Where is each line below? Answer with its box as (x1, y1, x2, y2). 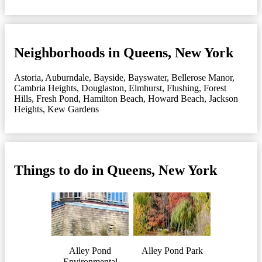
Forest (204, 82, 226, 93)
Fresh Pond (36, 93, 78, 104)
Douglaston (81, 82, 124, 93)
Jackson (209, 93, 238, 104)
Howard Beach (148, 93, 204, 104)
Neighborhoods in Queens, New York (14, 44, 233, 60)
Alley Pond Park (141, 246, 203, 256)
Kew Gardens (47, 104, 99, 114)
